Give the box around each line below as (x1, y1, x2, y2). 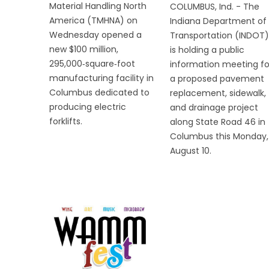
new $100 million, (49, 43, 118, 56)
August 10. (169, 145, 211, 157)
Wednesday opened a (49, 29, 142, 41)
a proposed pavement (169, 73, 264, 85)
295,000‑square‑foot (49, 58, 135, 70)
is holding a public (169, 44, 244, 56)
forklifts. (49, 115, 82, 128)
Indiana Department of (169, 15, 267, 28)
